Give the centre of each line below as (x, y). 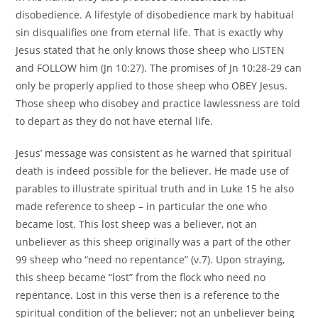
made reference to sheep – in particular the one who (142, 206)
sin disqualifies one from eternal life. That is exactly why (150, 32)
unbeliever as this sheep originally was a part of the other (154, 241)
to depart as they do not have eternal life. (115, 121)
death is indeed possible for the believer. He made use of (153, 170)
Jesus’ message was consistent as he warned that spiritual (154, 153)
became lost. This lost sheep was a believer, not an (137, 224)
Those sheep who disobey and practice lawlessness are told (158, 103)
